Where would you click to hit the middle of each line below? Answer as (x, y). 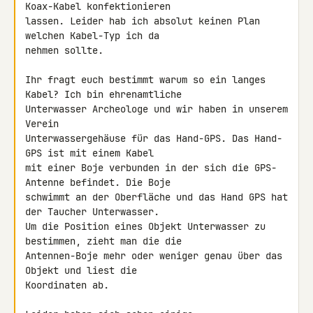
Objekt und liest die (84, 270)
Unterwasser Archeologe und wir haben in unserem (156, 109)
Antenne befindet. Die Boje (101, 182)
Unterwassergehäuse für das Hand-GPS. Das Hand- (154, 138)
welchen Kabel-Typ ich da (95, 36)
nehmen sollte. (64, 50)
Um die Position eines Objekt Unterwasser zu (145, 226)
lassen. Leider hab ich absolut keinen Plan (143, 21)
